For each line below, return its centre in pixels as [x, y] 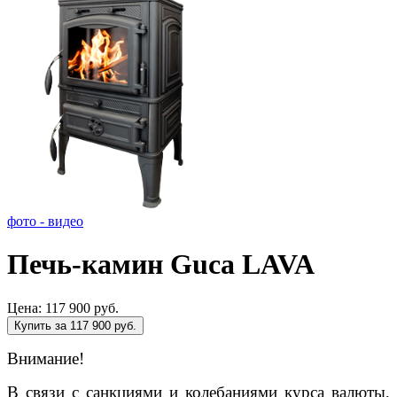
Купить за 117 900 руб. [75, 325]
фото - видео [45, 221]
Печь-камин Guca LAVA [161, 265]
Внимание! [48, 358]
